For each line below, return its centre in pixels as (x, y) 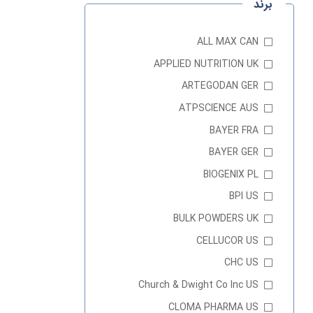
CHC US (241, 263)
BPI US (244, 197)
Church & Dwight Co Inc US (198, 285)
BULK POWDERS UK (216, 219)
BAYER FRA (234, 130)
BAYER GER (234, 153)
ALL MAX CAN (228, 42)
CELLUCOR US (227, 241)
